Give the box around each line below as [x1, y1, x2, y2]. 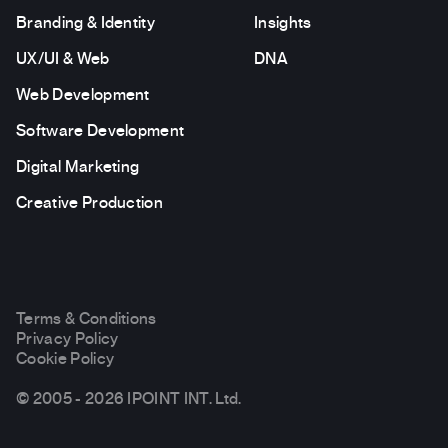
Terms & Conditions [16, 310, 157, 327]
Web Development [16, 86, 150, 103]
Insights [254, 14, 312, 31]
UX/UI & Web [16, 50, 110, 67]
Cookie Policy [16, 350, 115, 367]
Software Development [16, 122, 185, 139]
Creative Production [16, 194, 164, 211]
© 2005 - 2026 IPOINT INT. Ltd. [16, 390, 242, 407]
